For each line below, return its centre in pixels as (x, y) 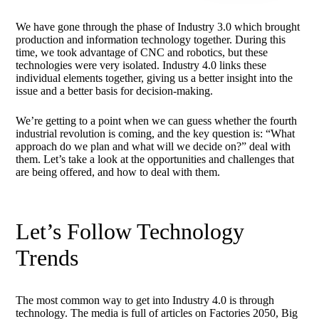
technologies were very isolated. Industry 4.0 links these (141, 65)
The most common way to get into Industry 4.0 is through (145, 300)
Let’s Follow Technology (130, 231)
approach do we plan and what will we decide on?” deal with (153, 146)
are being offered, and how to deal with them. (118, 172)
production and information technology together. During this (151, 40)
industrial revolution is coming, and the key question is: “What (156, 134)
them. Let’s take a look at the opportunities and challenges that (155, 159)
